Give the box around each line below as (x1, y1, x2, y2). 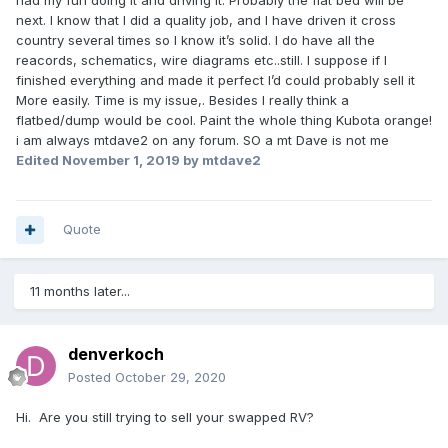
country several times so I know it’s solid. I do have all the (16, 32, 375, 49)
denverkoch (68, 344, 164, 365)
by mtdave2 (180, 152, 261, 169)
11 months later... (30, 283, 130, 300)
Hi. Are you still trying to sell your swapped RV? (16, 409, 314, 426)
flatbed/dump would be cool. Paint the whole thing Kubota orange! (16, 112, 432, 129)
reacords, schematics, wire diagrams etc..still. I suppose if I (16, 52, 387, 69)
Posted (68, 369, 115, 386)
